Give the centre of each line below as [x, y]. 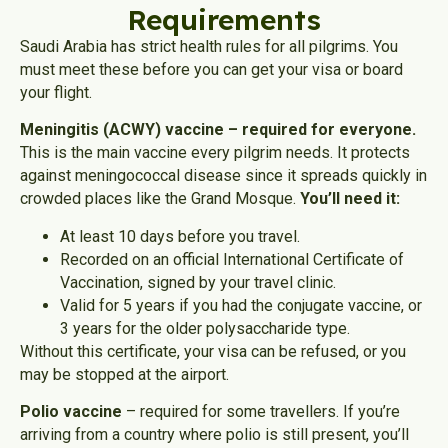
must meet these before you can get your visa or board [211, 70]
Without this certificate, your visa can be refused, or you [213, 351]
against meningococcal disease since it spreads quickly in [223, 176]
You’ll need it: [350, 199]
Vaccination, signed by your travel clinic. [198, 282]
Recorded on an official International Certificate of [232, 259]
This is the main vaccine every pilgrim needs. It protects [215, 153]
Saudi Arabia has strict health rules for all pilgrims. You [209, 47]
